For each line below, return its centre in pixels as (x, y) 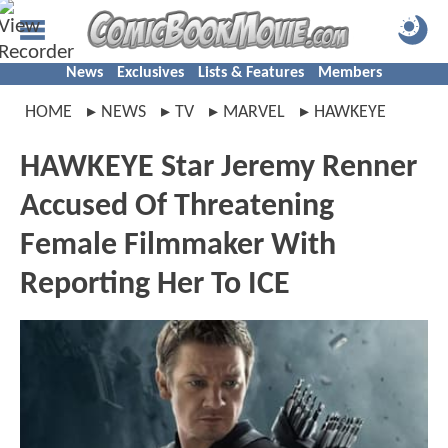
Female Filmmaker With (178, 246)
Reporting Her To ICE (155, 285)
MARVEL (254, 112)
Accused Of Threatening (177, 207)
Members (350, 73)
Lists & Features (251, 73)
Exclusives (150, 73)
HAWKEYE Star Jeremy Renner (218, 168)
